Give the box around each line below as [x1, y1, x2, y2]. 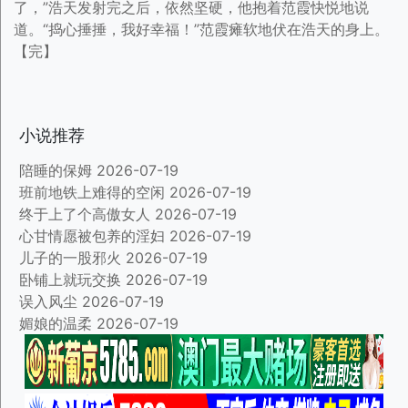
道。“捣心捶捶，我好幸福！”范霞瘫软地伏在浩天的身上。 [14, 20, 389, 38]
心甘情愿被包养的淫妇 [19, 227, 165, 245]
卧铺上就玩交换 [19, 270, 121, 289]
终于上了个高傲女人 [19, 205, 150, 223]
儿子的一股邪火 [19, 249, 121, 267]
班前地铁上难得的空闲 [19, 183, 165, 201]
